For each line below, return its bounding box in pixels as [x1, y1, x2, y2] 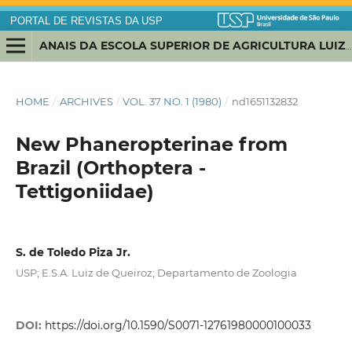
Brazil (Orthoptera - [15, 156, 206, 180]
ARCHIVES [59, 95, 113, 108]
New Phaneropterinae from [15, 133, 288, 156]
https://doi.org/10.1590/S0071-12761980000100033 [44, 318, 311, 333]
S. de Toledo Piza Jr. [15, 245, 130, 260]
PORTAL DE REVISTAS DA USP [9, 16, 163, 27]
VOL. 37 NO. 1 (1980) [123, 95, 222, 108]
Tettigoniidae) [15, 180, 154, 203]
